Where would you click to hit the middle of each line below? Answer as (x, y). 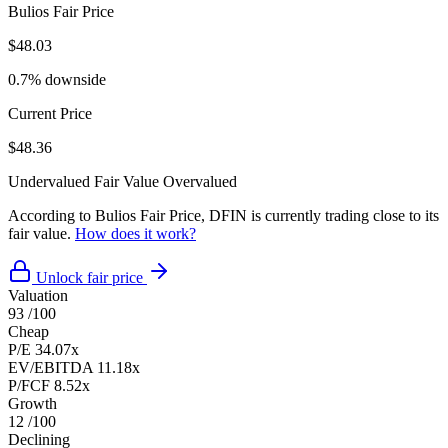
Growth (32, 403)
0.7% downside (57, 79)
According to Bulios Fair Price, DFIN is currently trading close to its (223, 215)
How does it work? (135, 233)
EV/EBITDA (50, 367)
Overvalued (200, 181)
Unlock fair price (89, 277)
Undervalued (49, 181)
